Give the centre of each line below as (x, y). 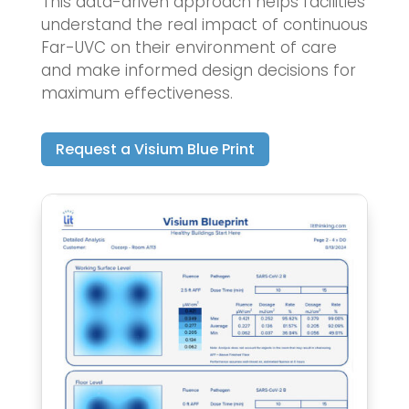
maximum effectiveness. (136, 94)
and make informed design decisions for (198, 71)
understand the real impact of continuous (204, 25)
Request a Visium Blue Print (155, 149)
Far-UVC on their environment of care (189, 48)
